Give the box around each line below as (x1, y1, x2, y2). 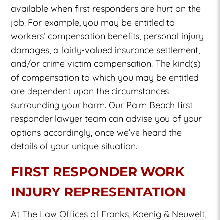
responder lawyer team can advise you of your (11, 112, 202, 124)
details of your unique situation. (11, 140, 137, 152)
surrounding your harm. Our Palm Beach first (11, 99, 193, 110)
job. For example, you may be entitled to (11, 16, 175, 28)
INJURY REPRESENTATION (11, 184, 186, 200)
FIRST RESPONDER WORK (11, 164, 185, 180)
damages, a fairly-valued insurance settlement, (11, 44, 200, 55)
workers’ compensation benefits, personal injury (11, 30, 204, 42)
